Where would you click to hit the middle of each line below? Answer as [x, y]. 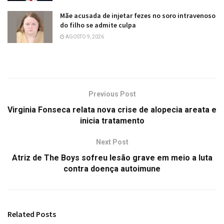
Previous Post [112, 94]
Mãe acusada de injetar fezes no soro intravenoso [138, 15]
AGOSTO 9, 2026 [84, 36]
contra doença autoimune [112, 169]
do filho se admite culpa [98, 25]
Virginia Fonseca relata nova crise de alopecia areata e [112, 110]
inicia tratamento [112, 121]
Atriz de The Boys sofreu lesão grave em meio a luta [112, 158]
